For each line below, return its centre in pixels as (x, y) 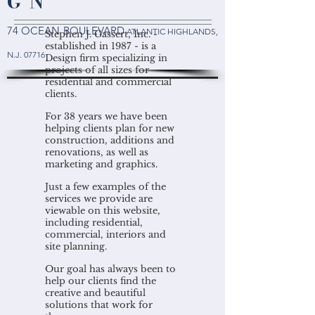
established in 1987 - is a (101, 46)
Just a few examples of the (105, 187)
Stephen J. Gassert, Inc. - (101, 34)
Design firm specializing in (106, 58)
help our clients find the (101, 281)
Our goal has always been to (110, 269)
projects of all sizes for (97, 70)
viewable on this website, (103, 211)
